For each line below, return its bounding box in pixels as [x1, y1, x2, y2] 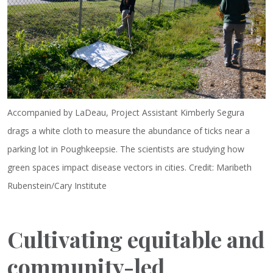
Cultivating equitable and [7, 224, 264, 254]
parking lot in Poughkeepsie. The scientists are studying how [7, 143, 244, 155]
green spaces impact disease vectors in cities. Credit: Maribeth [7, 161, 252, 174]
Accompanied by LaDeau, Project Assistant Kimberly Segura [7, 107, 244, 119]
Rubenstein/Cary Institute [7, 180, 107, 192]
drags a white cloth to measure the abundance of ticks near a [7, 125, 250, 137]
